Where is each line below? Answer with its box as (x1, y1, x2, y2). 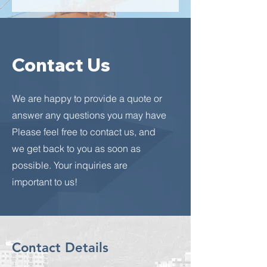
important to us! (12, 176, 77, 188)
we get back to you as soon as (12, 142, 141, 154)
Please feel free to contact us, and (12, 126, 156, 138)
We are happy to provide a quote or (12, 92, 162, 104)
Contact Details (12, 240, 108, 256)
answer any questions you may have (12, 109, 166, 121)
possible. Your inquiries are (12, 159, 128, 171)
